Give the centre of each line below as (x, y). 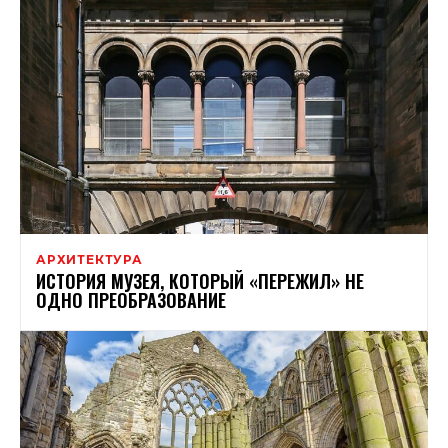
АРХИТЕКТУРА (89, 260)
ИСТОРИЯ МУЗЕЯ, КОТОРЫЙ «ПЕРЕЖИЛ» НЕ (200, 281)
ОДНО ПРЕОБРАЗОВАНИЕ (131, 300)
